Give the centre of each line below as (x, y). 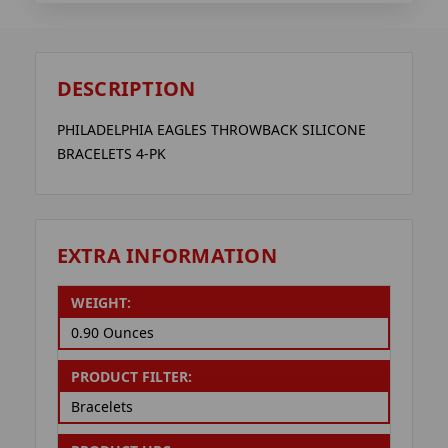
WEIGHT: (100, 303)
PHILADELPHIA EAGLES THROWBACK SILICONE (211, 130)
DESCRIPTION (126, 89)
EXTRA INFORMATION (166, 255)
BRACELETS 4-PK (111, 154)
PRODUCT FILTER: (131, 377)
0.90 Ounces (112, 333)
